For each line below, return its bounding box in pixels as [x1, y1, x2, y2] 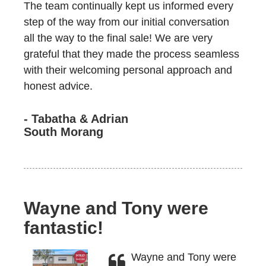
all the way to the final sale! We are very [24, 32, 213, 44]
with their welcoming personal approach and [24, 64, 232, 76]
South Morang [24, 125, 103, 138]
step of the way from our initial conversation [24, 16, 229, 28]
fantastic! [24, 218, 103, 237]
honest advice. [24, 80, 93, 92]
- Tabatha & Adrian [24, 112, 128, 125]
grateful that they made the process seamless [24, 48, 239, 60]
